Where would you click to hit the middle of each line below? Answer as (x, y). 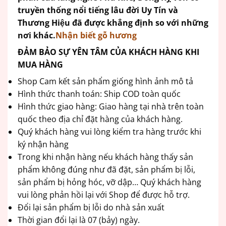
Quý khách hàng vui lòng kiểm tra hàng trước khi (109, 131)
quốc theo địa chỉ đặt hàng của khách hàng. (100, 119)
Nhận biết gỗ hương (96, 35)
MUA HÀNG (40, 64)
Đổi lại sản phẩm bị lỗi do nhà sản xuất (91, 207)
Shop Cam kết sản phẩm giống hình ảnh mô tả (106, 81)
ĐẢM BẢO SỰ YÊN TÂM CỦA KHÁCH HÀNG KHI (108, 52)
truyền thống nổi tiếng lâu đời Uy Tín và (98, 10)
